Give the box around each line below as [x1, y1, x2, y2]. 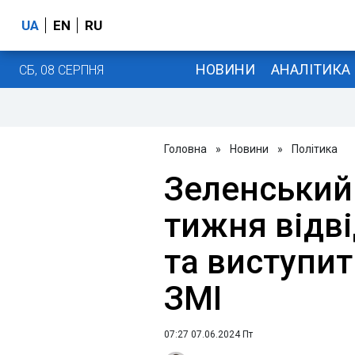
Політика [292, 143, 338, 155]
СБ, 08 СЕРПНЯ [19, 62, 104, 78]
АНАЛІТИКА [270, 60, 350, 78]
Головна [164, 143, 207, 155]
